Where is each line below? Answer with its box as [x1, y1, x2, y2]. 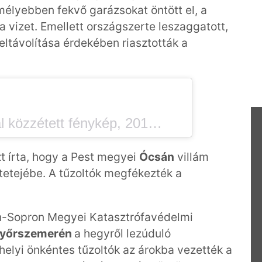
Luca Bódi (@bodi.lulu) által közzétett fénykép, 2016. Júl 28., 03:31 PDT [148, 115, 162, 132]
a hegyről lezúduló [74, 226, 171, 240]
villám [174, 149, 209, 164]
